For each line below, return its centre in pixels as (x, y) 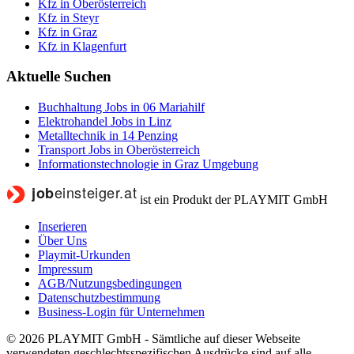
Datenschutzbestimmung (99, 297)
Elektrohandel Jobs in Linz (105, 121)
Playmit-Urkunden (84, 254)
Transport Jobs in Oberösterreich (119, 149)
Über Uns (62, 240)
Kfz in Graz (68, 32)
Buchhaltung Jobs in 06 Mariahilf (121, 107)
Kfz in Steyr (68, 17)
